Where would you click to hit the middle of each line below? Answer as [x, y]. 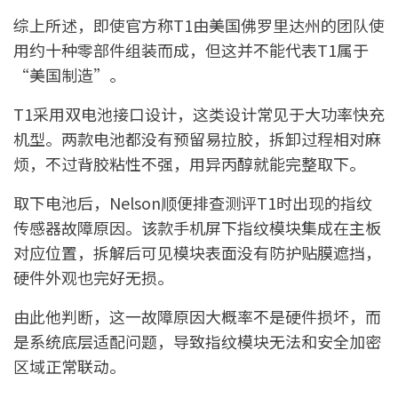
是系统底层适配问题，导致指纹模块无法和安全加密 [197, 341]
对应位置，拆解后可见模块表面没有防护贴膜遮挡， [197, 252]
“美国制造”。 [69, 74]
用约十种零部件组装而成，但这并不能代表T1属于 [191, 49]
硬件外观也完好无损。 [93, 277]
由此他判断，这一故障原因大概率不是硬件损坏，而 [197, 316]
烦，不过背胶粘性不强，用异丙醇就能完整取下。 [189, 163]
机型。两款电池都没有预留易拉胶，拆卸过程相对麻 [197, 138]
